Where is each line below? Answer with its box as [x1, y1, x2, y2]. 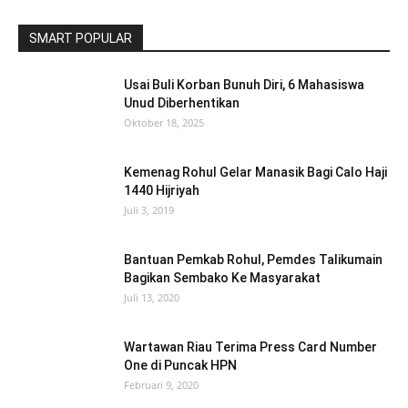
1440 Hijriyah [124, 182, 199, 198]
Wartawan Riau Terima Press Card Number [124, 339, 377, 354]
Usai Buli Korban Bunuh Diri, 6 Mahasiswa [124, 76, 364, 92]
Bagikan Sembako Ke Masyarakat [124, 270, 321, 285]
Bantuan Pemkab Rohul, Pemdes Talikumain [124, 251, 382, 267]
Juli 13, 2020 [124, 290, 179, 304]
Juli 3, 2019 [124, 202, 174, 217]
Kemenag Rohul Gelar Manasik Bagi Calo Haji [124, 164, 387, 179]
